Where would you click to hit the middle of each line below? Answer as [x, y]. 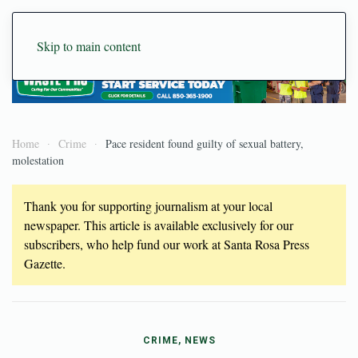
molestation [38, 160]
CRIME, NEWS [179, 340]
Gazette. [45, 263]
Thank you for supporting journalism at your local [148, 205]
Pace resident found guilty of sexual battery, [205, 143]
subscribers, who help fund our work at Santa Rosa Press [167, 244]
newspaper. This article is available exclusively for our [159, 225]
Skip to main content [89, 46]
